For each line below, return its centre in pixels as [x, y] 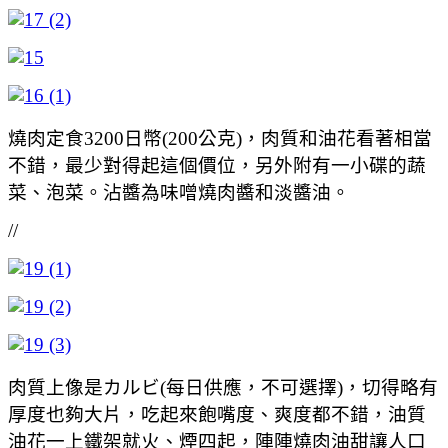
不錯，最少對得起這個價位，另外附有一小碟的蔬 [217, 165]
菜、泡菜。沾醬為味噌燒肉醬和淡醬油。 [179, 192]
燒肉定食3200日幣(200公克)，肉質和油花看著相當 [220, 138]
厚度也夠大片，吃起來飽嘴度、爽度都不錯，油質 [217, 414]
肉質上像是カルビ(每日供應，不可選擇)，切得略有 [223, 387]
